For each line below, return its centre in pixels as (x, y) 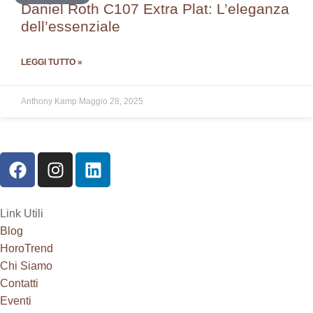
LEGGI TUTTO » (52, 62)
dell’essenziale (71, 26)
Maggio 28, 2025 (111, 101)
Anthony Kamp (50, 101)
